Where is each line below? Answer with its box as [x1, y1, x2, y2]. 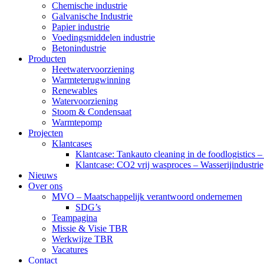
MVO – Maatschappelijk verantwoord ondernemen [52, 192, 242, 202]
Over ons [28, 181, 62, 191]
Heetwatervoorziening [52, 64, 134, 74]
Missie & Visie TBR [52, 223, 128, 233]
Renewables [52, 85, 97, 95]
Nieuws [28, 170, 57, 180]
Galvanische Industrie [52, 11, 133, 21]
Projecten [28, 128, 63, 138]
